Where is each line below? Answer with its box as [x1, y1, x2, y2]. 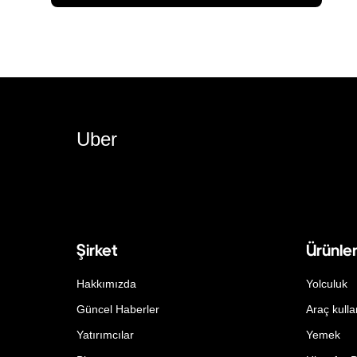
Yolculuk [306, 277, 347, 290]
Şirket [76, 240, 117, 260]
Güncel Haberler [76, 302, 159, 316]
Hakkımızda [76, 277, 136, 290]
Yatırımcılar [76, 328, 134, 341]
